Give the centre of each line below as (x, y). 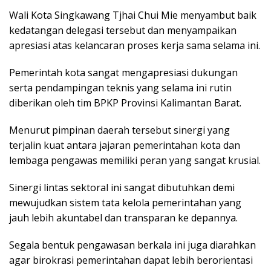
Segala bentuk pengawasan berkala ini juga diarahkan (132, 245)
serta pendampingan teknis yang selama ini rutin (120, 87)
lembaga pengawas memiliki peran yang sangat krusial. (135, 160)
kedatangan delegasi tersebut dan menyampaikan (123, 30)
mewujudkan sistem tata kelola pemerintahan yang (125, 202)
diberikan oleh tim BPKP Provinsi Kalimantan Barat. (125, 103)
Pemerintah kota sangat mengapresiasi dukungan (123, 72)
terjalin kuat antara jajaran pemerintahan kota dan (125, 145)
